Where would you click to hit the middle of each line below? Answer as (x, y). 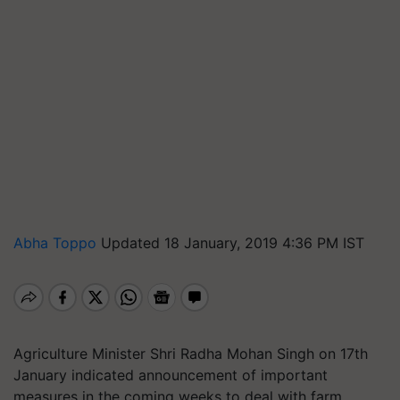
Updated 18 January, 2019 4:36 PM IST (233, 243)
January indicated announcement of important (171, 375)
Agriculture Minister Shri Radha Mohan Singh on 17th (191, 354)
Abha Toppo (57, 243)
